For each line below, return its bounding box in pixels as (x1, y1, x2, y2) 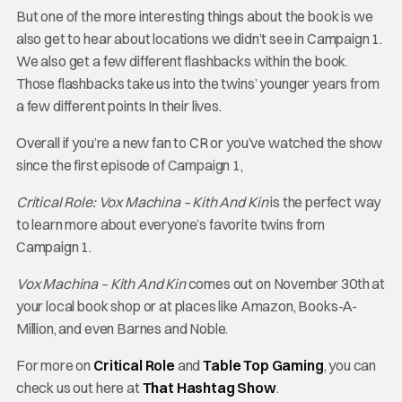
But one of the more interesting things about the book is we (15, 7, 373, 25)
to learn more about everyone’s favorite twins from (15, 215, 325, 233)
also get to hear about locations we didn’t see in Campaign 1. (15, 30, 383, 48)
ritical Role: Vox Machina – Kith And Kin (25, 193, 268, 211)
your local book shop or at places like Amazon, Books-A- (15, 297, 358, 315)
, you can (323, 356, 377, 374)
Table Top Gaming (203, 356, 324, 374)
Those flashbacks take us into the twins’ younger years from (15, 74, 380, 92)
